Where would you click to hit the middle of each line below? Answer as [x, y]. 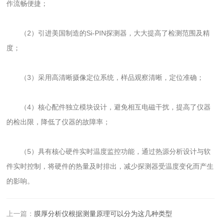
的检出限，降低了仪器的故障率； [58, 122]
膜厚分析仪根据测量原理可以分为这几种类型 [103, 213]
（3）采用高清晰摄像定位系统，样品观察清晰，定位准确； [105, 77]
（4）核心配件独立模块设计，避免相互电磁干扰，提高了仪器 [109, 107]
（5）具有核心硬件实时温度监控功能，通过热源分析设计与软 [109, 151]
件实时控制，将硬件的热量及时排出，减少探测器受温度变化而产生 [110, 166]
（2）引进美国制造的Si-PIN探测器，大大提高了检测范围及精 [108, 33]
